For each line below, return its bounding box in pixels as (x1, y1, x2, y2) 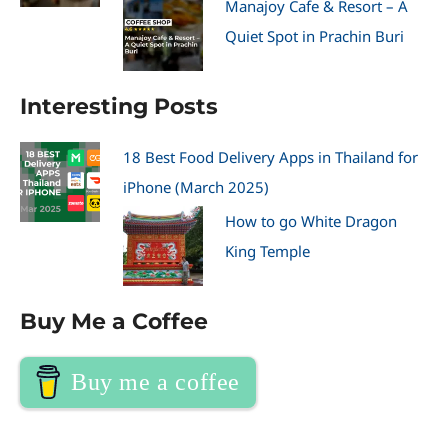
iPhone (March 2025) (122, 176, 269, 197)
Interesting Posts (20, 91, 218, 120)
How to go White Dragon (225, 210, 397, 231)
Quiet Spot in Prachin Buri (225, 25, 404, 46)
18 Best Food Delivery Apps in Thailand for (122, 146, 418, 167)
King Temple (225, 240, 310, 261)
